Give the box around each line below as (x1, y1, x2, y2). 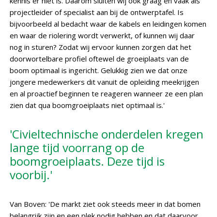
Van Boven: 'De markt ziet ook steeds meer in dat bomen (10, 199, 201, 209)
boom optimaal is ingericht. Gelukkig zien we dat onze (10, 65, 187, 75)
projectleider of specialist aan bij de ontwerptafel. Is (10, 7, 184, 17)
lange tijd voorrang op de (10, 139, 144, 155)
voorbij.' (10, 167, 52, 183)
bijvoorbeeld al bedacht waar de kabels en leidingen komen (10, 19, 206, 29)
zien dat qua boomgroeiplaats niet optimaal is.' (10, 100, 165, 110)
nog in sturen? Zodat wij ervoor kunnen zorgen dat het (10, 42, 191, 52)
